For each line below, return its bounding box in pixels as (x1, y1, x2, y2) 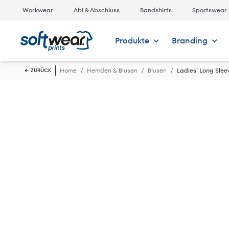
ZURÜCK (31, 66, 51, 74)
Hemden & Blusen (87, 66, 138, 75)
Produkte (114, 35, 149, 47)
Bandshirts (140, 6, 172, 14)
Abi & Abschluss (74, 6, 120, 14)
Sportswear (192, 6, 227, 14)
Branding (171, 35, 208, 47)
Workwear (22, 6, 53, 14)
